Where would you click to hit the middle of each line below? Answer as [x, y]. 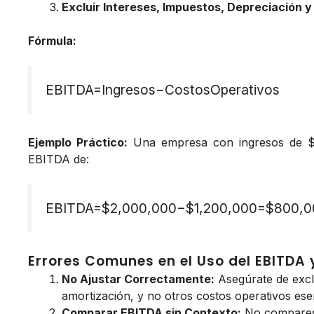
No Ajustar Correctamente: [138, 279]
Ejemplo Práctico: [78, 143]
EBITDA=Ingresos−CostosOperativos [163, 90]
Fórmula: [52, 41]
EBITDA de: [59, 159]
